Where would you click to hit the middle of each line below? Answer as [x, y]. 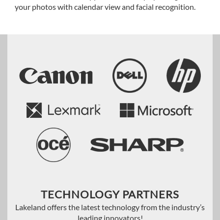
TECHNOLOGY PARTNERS [110, 194]
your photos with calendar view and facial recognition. [105, 7]
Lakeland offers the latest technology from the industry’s [110, 207]
